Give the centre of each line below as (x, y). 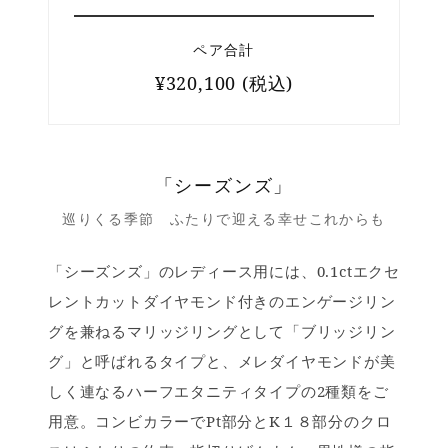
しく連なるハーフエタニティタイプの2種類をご (218, 391)
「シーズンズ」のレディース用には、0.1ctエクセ (224, 271)
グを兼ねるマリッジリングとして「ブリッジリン (222, 331)
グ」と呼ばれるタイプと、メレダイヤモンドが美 (222, 361)
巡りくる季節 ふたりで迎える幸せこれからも (224, 219)
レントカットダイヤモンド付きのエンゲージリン (222, 301)
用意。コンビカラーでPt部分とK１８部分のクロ (220, 421)
